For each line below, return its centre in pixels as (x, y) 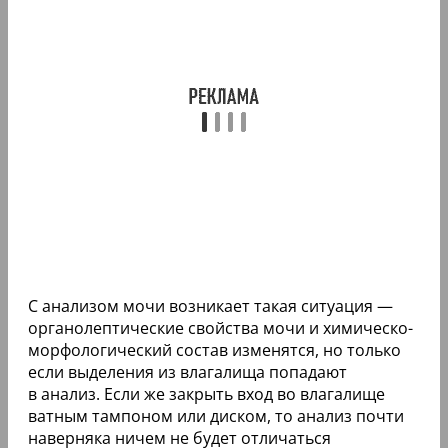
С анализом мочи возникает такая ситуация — (210, 305)
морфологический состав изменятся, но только (214, 349)
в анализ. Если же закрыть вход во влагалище (206, 393)
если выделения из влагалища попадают (187, 371)
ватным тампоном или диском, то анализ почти (216, 415)
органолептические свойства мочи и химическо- (220, 327)
